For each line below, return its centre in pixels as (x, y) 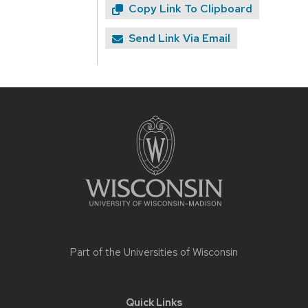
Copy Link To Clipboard (191, 9)
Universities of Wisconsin (181, 253)
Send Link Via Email (180, 38)
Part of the (97, 253)
